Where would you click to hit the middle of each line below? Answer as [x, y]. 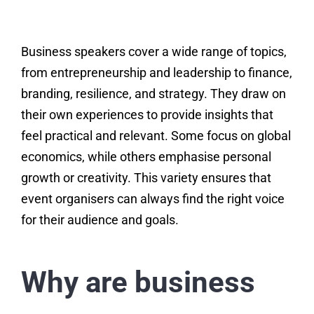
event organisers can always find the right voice [152, 199]
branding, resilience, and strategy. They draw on [153, 94]
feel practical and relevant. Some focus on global [156, 136]
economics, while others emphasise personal [146, 157]
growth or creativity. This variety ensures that [146, 178]
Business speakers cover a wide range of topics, [153, 52]
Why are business [138, 282]
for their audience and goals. [100, 220]
